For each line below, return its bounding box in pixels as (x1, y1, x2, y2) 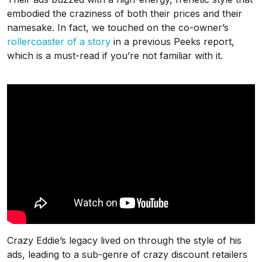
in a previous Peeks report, (111, 36, 235, 47)
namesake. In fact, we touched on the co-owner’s (7, 22, 229, 33)
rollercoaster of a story (7, 36, 111, 47)
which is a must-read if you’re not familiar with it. (7, 50, 223, 61)
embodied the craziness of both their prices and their (7, 8, 242, 19)
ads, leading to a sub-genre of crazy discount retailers (7, 248, 247, 260)
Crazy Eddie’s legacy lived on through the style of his (7, 234, 242, 246)
